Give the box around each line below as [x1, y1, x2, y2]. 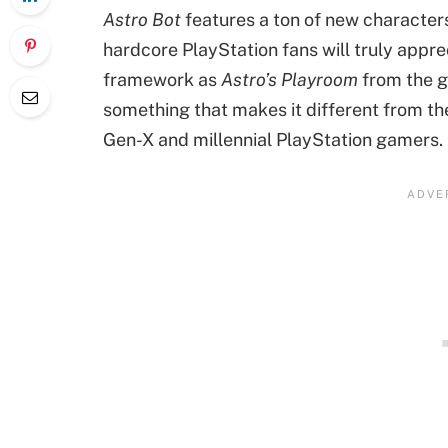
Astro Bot [103, 8, 181, 30]
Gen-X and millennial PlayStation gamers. [103, 128, 443, 150]
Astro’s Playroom [217, 68, 358, 90]
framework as [103, 68, 217, 90]
